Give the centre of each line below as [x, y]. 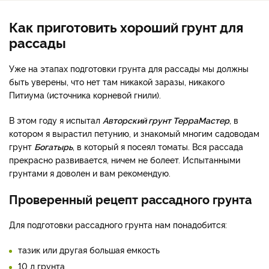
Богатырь [53, 146]
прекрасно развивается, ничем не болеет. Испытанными [125, 159]
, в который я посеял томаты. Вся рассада [158, 146]
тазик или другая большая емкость [89, 249]
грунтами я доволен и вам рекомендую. [90, 172]
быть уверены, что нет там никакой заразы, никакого [117, 81]
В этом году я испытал [56, 119]
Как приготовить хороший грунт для [126, 26]
